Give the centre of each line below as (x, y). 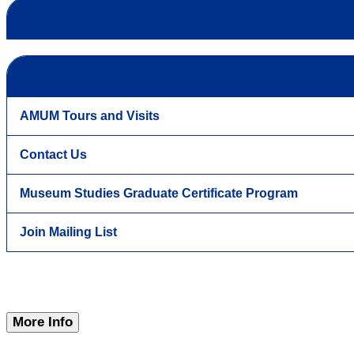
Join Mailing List (68, 232)
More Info (43, 322)
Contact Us (53, 155)
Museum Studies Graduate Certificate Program (159, 194)
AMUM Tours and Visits (90, 116)
